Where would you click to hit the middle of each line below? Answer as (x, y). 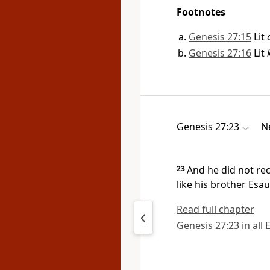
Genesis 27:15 (220, 37)
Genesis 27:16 (220, 53)
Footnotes (201, 12)
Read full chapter (215, 209)
